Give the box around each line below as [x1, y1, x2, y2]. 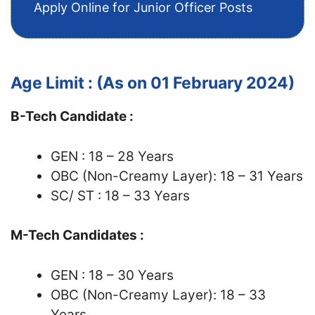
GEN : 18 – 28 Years [51, 148, 174, 165]
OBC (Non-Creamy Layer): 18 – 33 [51, 286, 266, 303]
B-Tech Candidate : [11, 108, 134, 124]
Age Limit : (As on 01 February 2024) [11, 73, 295, 93]
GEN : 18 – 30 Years [51, 266, 174, 283]
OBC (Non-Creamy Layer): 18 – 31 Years [51, 167, 303, 184]
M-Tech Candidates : [11, 227, 144, 243]
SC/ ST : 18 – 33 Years [51, 187, 190, 204]
